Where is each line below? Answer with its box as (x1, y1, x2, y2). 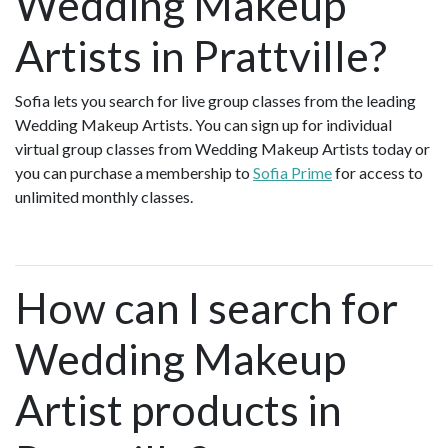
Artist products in (15, 384, 342, 436)
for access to (332, 163, 423, 183)
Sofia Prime (253, 163, 332, 183)
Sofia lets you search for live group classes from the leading (15, 91, 416, 111)
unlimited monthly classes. (15, 187, 193, 207)
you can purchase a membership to (15, 163, 253, 183)
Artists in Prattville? (15, 30, 387, 82)
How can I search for (15, 282, 398, 334)
